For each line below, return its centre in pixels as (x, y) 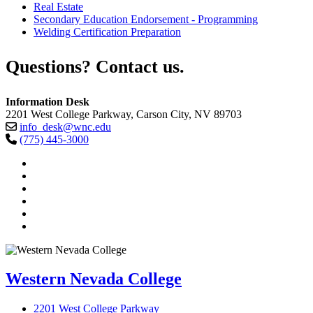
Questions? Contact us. (95, 66)
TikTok (49, 162)
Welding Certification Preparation (107, 32)
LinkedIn (53, 200)
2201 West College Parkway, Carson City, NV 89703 (124, 114)
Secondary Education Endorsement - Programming (146, 20)
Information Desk (48, 101)
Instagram (54, 225)
